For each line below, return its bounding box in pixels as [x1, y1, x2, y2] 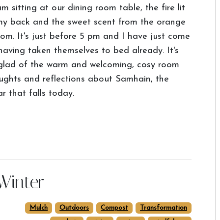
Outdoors [59, 205, 89, 211]
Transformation [140, 205, 188, 211]
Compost [101, 205, 129, 211]
